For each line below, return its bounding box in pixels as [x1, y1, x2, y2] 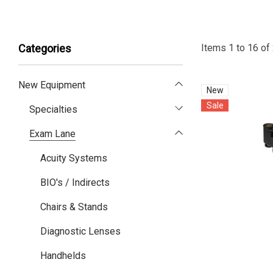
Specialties [29, 104, 77, 115]
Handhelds [40, 250, 86, 261]
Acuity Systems [40, 152, 107, 164]
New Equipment [18, 79, 85, 91]
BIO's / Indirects [40, 177, 110, 188]
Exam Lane [29, 128, 76, 140]
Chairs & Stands [40, 201, 108, 213]
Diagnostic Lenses [40, 225, 121, 237]
